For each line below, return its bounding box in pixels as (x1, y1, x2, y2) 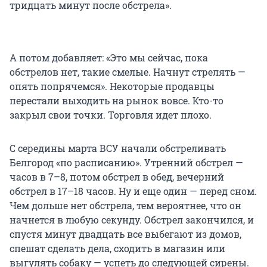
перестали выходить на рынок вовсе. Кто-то (10, 94, 223, 107)
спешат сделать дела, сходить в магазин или (10, 242, 225, 255)
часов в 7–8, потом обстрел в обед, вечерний (10, 170, 224, 184)
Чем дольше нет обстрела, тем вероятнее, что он (10, 199, 241, 212)
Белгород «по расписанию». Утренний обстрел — (10, 156, 243, 169)
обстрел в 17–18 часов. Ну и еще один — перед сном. (10, 185, 257, 198)
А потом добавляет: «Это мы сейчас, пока (10, 51, 208, 64)
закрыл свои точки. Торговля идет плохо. (10, 108, 212, 122)
